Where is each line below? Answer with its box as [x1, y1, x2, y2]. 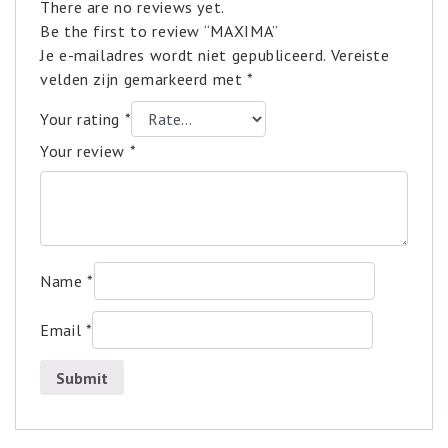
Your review [40, 140, 130, 161]
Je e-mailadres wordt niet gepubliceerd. [40, 44, 326, 65]
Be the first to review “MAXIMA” [40, 20, 279, 41]
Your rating [40, 108, 125, 129]
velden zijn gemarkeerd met [40, 68, 248, 89]
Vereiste [330, 44, 390, 65]
